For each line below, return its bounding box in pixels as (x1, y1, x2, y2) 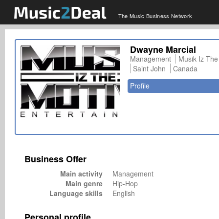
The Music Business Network (118, 12, 193, 20)
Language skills (49, 188, 103, 198)
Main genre (66, 178, 103, 188)
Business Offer (24, 153, 87, 165)
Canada (173, 64, 197, 73)
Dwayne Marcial (130, 43, 196, 56)
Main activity (60, 169, 103, 178)
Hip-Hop (112, 178, 138, 188)
